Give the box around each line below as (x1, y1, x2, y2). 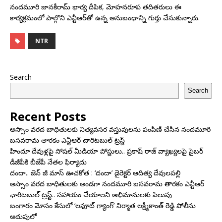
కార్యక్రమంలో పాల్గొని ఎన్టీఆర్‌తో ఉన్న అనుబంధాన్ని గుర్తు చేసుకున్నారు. (10, 12, 200, 22)
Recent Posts (10, 108, 86, 124)
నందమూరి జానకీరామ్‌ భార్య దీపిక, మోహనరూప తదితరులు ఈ (10, 1, 181, 11)
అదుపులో (10, 211, 37, 221)
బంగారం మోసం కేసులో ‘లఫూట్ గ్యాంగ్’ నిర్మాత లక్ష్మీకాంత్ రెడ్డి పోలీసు (10, 200, 196, 210)
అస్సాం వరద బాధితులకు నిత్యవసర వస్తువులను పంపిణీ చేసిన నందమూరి (10, 124, 211, 134)
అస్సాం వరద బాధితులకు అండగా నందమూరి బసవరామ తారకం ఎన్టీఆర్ (10, 178, 204, 188)
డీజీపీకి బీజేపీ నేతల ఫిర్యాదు (10, 157, 87, 166)
